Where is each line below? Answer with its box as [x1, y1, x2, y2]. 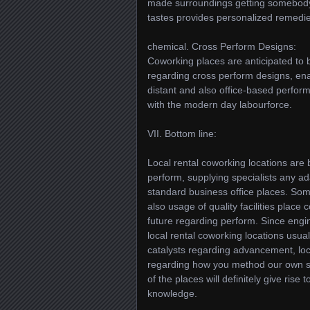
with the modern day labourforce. [147, 99, 292, 110]
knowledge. [147, 288, 197, 299]
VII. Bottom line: [147, 128, 217, 139]
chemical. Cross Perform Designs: [147, 41, 296, 52]
